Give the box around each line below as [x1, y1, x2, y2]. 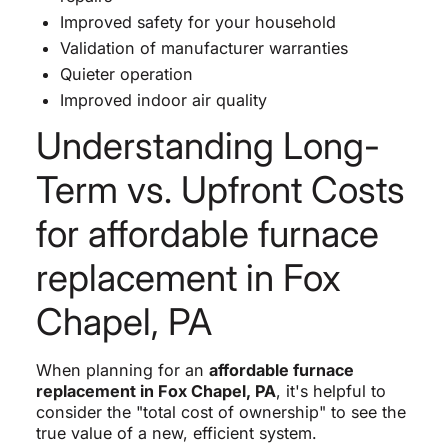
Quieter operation [59, 64, 193, 85]
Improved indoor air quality [59, 90, 267, 111]
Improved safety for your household [59, 12, 336, 33]
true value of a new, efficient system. [35, 423, 317, 444]
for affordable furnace [35, 211, 379, 257]
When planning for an [35, 360, 209, 381]
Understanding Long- [35, 123, 380, 169]
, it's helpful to [275, 381, 386, 402]
